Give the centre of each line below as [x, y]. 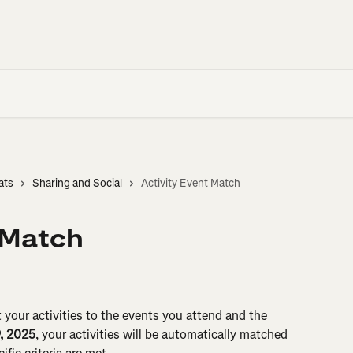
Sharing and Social [77, 183]
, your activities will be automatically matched [163, 334]
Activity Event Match [191, 183]
